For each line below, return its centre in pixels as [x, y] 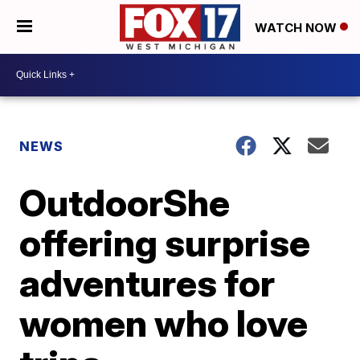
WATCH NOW [297, 27]
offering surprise [165, 242]
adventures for [147, 282]
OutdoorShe [125, 202]
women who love [164, 323]
